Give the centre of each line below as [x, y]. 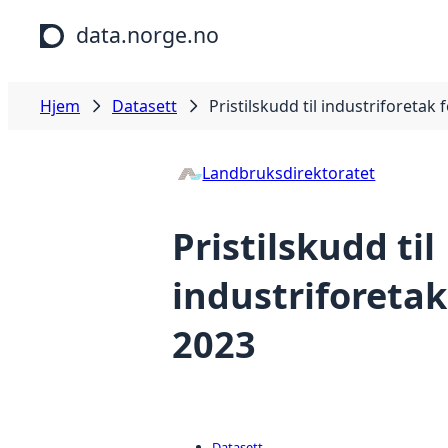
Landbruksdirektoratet [289, 173]
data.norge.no [147, 34]
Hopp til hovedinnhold [92, 19]
